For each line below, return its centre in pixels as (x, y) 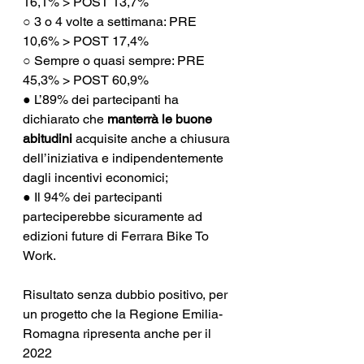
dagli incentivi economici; (95, 178)
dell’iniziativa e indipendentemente (125, 158)
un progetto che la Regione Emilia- (123, 314)
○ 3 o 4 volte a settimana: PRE (111, 22)
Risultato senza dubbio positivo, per (127, 295)
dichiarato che (65, 119)
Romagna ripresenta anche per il (119, 334)
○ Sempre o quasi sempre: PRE (115, 61)
